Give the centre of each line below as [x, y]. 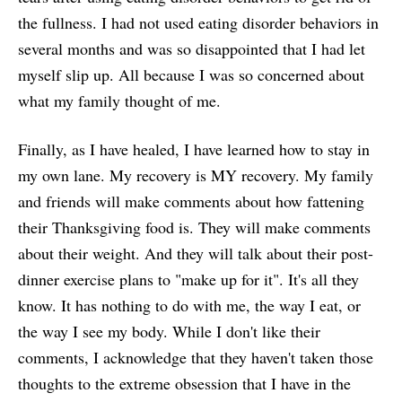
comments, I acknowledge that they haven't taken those [196, 358]
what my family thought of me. [119, 101]
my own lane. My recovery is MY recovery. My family [196, 175]
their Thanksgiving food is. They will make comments [194, 227]
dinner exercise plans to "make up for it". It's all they [188, 280]
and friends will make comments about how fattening [191, 201]
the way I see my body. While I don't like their [169, 332]
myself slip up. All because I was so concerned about [191, 75]
